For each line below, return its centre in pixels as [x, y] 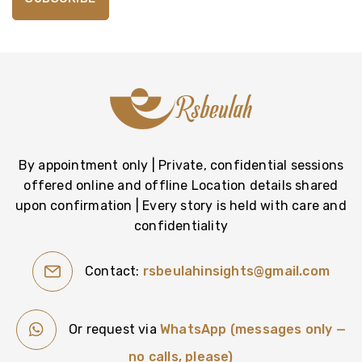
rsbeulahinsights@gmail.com [236, 271]
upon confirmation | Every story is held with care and [181, 206]
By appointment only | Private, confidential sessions [181, 165]
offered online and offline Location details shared [181, 185]
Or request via [114, 330]
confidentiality [181, 226]
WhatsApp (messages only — [253, 330]
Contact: [114, 271]
